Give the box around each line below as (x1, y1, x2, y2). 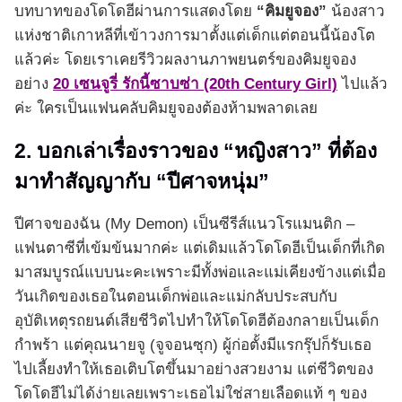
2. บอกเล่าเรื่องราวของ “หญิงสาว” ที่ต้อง (14, 139, 377, 163)
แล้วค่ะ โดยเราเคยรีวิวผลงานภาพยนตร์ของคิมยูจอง (14, 51, 356, 69)
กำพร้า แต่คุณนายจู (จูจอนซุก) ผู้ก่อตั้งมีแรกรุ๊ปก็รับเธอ (14, 336, 371, 354)
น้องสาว (327, 3, 385, 21)
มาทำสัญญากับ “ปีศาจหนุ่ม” (14, 170, 269, 194)
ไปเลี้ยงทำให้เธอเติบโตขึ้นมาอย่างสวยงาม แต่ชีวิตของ (14, 361, 373, 379)
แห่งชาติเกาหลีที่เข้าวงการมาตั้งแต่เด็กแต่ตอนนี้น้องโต (14, 27, 375, 45)
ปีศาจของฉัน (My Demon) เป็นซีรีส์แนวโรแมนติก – (14, 215, 354, 233)
